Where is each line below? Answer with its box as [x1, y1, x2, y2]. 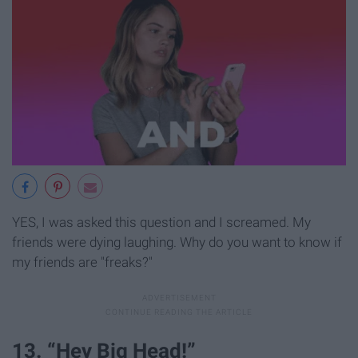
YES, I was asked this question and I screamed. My [12, 214, 311, 231]
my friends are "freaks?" [12, 254, 153, 271]
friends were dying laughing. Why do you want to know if [12, 234, 342, 251]
